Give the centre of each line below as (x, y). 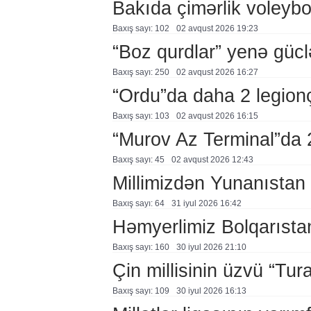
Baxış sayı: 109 (141, 291)
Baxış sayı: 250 (141, 72)
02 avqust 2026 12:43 (212, 160)
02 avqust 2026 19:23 (217, 28)
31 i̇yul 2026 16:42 (206, 203)
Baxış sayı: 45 (138, 160)
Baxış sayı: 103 (141, 116)
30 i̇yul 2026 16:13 (211, 291)
